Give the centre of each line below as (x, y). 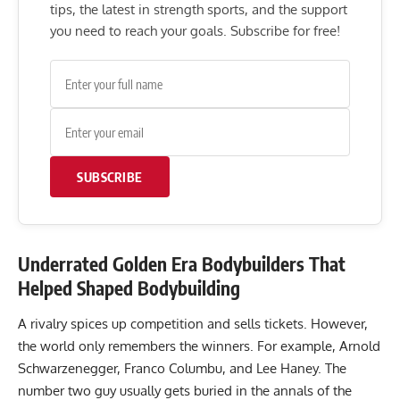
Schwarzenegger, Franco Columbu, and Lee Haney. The (182, 368)
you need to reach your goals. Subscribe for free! (195, 31)
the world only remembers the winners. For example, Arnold (199, 346)
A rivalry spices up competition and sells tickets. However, (193, 323)
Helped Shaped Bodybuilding (129, 288)
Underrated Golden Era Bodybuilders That (182, 264)
